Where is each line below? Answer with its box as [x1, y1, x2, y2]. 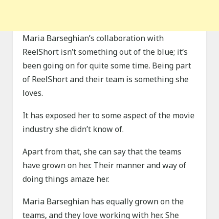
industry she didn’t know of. [22, 124, 124, 135]
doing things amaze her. [22, 174, 109, 185]
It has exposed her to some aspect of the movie [22, 110, 195, 121]
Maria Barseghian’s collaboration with [22, 33, 164, 44]
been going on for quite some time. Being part [22, 60, 192, 71]
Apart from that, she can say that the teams [22, 146, 182, 157]
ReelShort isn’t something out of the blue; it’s [22, 46, 188, 58]
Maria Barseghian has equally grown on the [22, 196, 184, 207]
